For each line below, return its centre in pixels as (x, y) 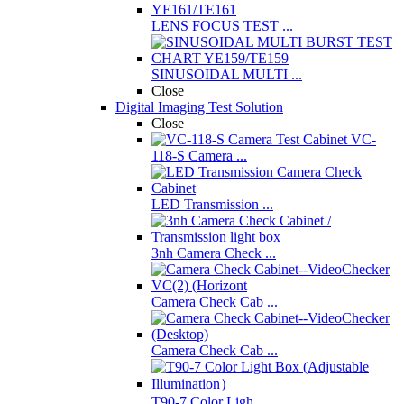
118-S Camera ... (199, 156)
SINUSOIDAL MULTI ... (227, 74)
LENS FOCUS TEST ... (222, 26)
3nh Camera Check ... (214, 253)
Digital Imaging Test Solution (199, 107)
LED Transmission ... (212, 204)
